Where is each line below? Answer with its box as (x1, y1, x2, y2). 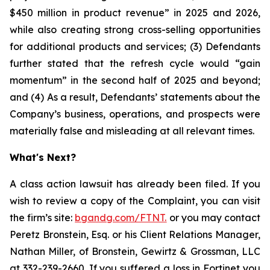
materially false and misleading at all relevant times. (10, 125, 254, 137)
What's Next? (10, 151, 76, 163)
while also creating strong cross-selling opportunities (10, 24, 260, 36)
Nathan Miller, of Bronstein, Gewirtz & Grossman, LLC (10, 245, 260, 257)
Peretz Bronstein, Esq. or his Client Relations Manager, (10, 228, 260, 240)
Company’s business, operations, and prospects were (10, 108, 260, 120)
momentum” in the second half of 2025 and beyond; (10, 74, 260, 86)
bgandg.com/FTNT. (75, 212, 167, 224)
